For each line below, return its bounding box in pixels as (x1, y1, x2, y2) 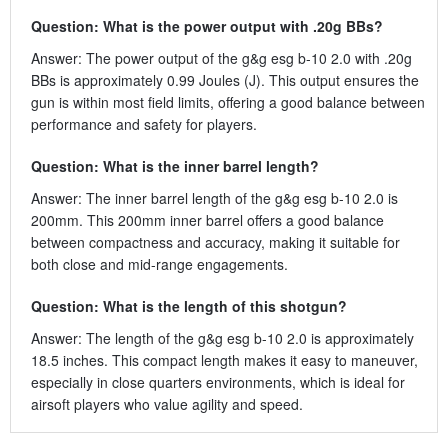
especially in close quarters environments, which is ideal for (30, 371, 405, 392)
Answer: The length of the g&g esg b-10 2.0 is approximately (30, 327, 414, 348)
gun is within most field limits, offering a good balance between (30, 91, 425, 112)
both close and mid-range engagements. (30, 253, 288, 274)
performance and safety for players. (30, 113, 257, 134)
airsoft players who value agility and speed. (30, 393, 303, 414)
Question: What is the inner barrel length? (30, 155, 319, 176)
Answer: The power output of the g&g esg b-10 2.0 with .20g (30, 47, 412, 68)
